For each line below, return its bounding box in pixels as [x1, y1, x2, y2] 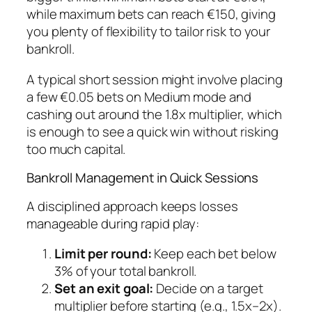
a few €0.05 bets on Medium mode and [26, 87, 251, 106]
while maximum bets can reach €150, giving [26, 5, 276, 24]
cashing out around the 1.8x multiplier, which [26, 104, 282, 123]
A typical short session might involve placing [26, 70, 283, 88]
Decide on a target [153, 279, 263, 298]
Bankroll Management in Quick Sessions [26, 169, 259, 187]
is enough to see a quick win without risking [26, 122, 279, 141]
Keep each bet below [151, 244, 276, 263]
